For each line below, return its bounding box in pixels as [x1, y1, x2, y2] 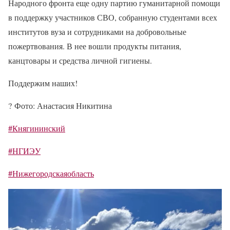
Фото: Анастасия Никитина [14, 100, 112, 111]
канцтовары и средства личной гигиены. [8, 55, 152, 66]
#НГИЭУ [8, 145, 41, 156]
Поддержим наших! [8, 78, 78, 88]
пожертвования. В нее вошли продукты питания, [8, 41, 181, 51]
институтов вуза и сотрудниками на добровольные [8, 26, 186, 37]
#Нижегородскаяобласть [8, 168, 94, 179]
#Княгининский [8, 123, 65, 133]
